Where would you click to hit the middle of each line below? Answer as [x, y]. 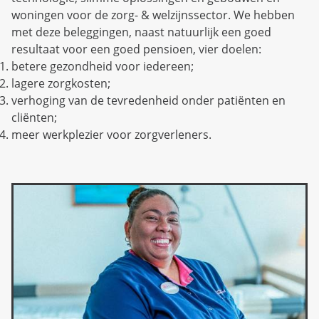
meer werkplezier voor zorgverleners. [111, 134]
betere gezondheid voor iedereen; [103, 66]
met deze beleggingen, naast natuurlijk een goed [141, 32]
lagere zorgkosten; [61, 83]
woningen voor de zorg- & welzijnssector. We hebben [153, 15]
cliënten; [34, 117]
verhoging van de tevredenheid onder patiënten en [148, 100]
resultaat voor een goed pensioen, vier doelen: [136, 49]
